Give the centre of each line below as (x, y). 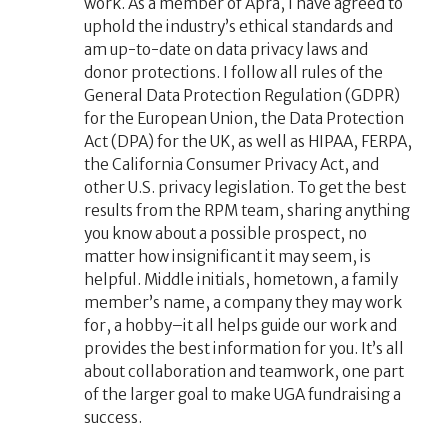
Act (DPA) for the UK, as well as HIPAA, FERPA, (247, 142)
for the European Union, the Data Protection (243, 119)
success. (112, 418)
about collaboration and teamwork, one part (243, 372)
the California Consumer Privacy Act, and (231, 165)
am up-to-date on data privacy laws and (225, 50)
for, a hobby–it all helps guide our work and (240, 326)
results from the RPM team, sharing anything (246, 211)
